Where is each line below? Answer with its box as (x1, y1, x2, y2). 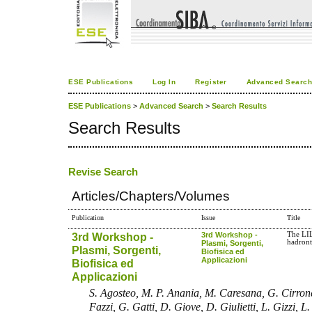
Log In (153, 78, 176, 86)
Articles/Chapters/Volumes (72, 189, 231, 204)
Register (195, 78, 227, 86)
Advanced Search (139, 102, 203, 111)
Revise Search (68, 166, 138, 178)
